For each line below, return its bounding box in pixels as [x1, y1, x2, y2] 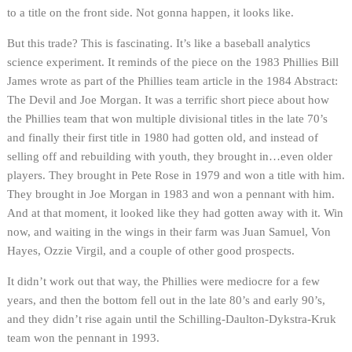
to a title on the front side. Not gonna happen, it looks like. [7, 5, 294, 19]
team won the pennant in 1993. [7, 331, 159, 344]
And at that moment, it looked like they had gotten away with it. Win [7, 206, 343, 219]
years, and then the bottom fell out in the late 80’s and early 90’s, [7, 293, 325, 306]
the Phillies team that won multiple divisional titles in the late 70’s [7, 112, 328, 125]
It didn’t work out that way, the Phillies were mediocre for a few [7, 274, 320, 288]
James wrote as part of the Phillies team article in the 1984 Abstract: [7, 74, 338, 87]
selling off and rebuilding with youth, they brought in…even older [7, 149, 332, 163]
